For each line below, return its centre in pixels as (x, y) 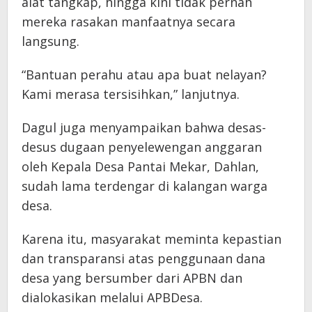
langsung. (50, 41)
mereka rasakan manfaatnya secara (128, 21)
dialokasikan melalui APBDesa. (112, 297)
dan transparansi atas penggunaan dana (143, 258)
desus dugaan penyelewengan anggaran (142, 147)
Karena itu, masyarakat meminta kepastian (151, 239)
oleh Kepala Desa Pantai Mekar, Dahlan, (140, 166)
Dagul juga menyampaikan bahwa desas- (144, 127)
